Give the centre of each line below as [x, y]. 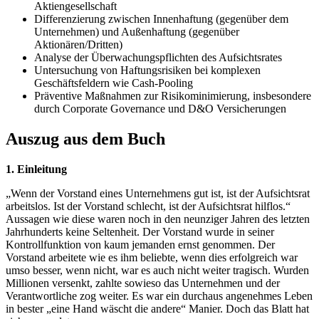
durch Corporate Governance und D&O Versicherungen [160, 109]
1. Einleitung [36, 169]
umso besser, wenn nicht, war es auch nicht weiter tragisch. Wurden [157, 271]
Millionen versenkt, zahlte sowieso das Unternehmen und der [143, 283]
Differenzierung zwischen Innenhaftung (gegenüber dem [161, 19]
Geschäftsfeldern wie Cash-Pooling [114, 83]
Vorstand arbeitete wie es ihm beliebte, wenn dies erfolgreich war [152, 258]
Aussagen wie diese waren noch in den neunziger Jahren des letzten [158, 219]
